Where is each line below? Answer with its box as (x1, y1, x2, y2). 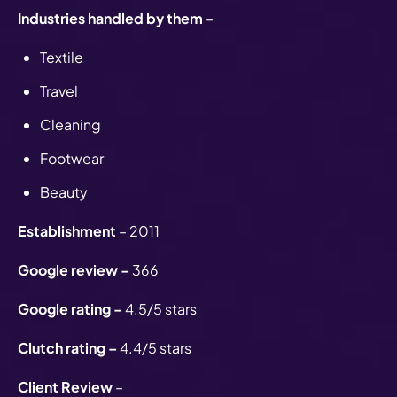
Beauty (40, 182, 90, 201)
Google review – (18, 260, 132, 279)
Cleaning (40, 114, 104, 134)
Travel (40, 81, 78, 100)
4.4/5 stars (120, 338, 191, 357)
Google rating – (18, 299, 125, 318)
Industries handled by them (18, 8, 203, 27)
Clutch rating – (18, 338, 120, 357)
